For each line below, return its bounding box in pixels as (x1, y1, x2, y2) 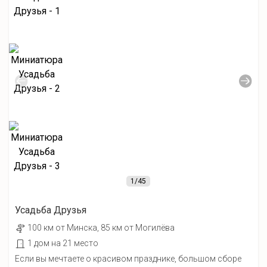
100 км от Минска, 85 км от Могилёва (27, 223, 175, 232)
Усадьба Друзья (15, 204, 86, 216)
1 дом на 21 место (27, 238, 98, 248)
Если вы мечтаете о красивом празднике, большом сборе (15, 254, 241, 263)
